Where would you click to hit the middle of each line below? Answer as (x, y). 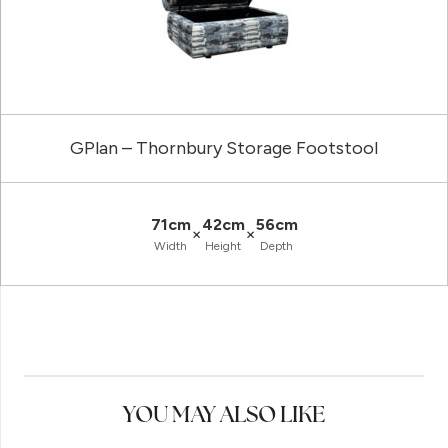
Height (223, 246)
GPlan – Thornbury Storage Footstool (224, 148)
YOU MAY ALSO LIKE (224, 414)
